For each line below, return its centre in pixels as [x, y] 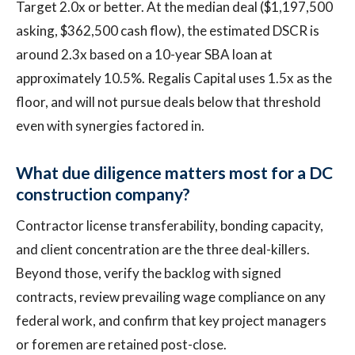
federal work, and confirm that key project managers [171, 321]
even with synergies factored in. [110, 126]
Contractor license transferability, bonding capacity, [170, 225]
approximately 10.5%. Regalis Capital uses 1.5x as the [174, 78]
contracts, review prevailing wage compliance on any [171, 297]
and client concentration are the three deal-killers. [163, 249]
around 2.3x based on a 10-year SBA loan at [144, 54]
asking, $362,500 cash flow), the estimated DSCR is [168, 31]
